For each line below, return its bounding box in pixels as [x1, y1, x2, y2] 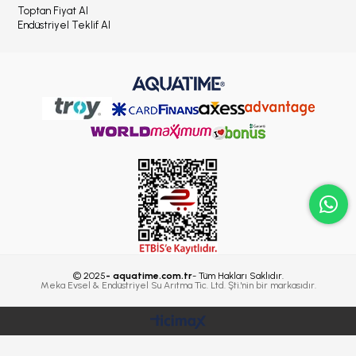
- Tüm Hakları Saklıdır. [192, 270, 284, 281]
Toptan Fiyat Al [17, 5, 89, 17]
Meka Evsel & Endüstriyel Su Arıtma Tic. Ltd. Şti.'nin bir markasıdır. [40, 280, 316, 291]
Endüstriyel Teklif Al [17, 19, 111, 31]
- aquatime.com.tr [105, 270, 192, 281]
